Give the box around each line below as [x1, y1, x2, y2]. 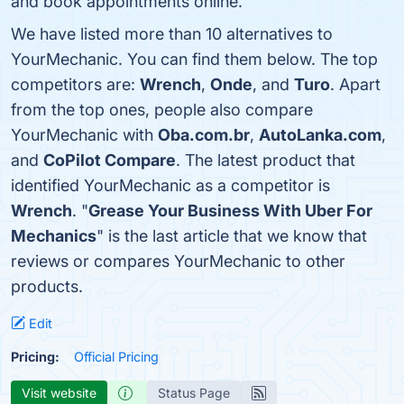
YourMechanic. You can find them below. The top [11, 50, 378, 69]
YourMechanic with [11, 125, 158, 144]
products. [11, 277, 83, 296]
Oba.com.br [158, 125, 250, 144]
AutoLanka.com [259, 125, 381, 144]
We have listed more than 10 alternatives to [11, 24, 333, 43]
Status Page [158, 385, 230, 400]
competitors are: [11, 75, 140, 94]
